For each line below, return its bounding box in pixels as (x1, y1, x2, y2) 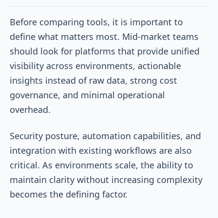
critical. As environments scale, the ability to (10, 159, 193, 171)
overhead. (10, 103, 53, 115)
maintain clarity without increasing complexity (10, 173, 202, 185)
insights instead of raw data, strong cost (10, 74, 177, 86)
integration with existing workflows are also (10, 144, 192, 156)
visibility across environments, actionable (10, 59, 181, 72)
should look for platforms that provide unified (10, 45, 200, 57)
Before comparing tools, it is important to (10, 16, 183, 28)
